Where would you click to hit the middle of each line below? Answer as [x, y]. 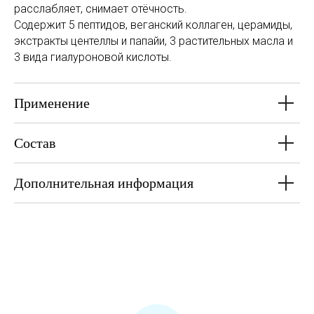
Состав [35, 143]
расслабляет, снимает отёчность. [101, 9]
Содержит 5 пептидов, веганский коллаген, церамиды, [153, 25]
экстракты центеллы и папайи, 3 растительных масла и [153, 41]
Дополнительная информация [104, 183]
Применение [52, 103]
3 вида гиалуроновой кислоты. [93, 57]
